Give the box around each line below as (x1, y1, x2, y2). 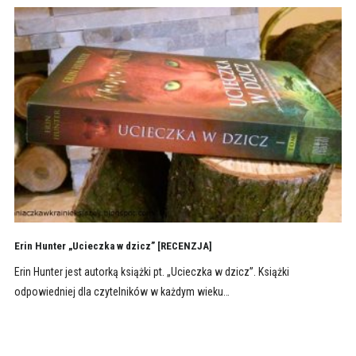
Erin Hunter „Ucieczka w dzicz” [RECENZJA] (14, 240, 212, 253)
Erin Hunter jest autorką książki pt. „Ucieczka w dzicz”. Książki (14, 265, 289, 279)
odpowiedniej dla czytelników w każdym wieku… (14, 285, 230, 299)
